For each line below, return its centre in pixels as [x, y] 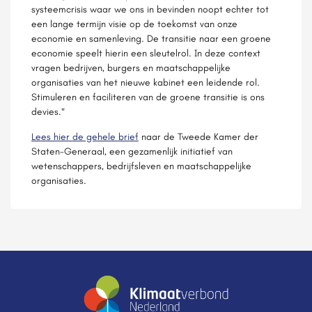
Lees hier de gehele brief [85, 136]
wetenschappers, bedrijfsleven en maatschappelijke [141, 166]
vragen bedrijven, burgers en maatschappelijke [131, 68]
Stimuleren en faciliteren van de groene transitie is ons [148, 97]
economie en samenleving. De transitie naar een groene [151, 38]
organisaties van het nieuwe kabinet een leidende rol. [146, 82]
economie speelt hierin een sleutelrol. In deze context [146, 53]
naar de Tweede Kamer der [198, 136]
